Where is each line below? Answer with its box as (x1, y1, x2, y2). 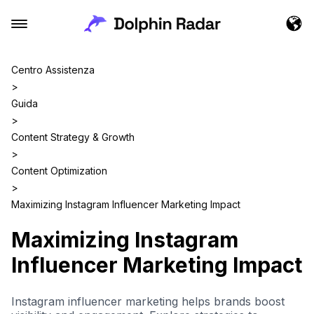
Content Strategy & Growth (11, 131, 135, 143)
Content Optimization (11, 165, 107, 177)
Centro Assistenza (11, 64, 95, 76)
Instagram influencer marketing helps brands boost (11, 294, 285, 308)
